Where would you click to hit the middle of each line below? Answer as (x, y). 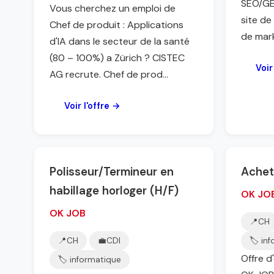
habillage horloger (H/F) (114, 191)
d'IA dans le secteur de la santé (120, 41)
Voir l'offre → (92, 106)
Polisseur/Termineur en (112, 172)
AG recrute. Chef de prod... (109, 74)
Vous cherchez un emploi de (113, 8)
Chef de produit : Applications (117, 25)
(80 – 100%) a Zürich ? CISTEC (117, 58)
